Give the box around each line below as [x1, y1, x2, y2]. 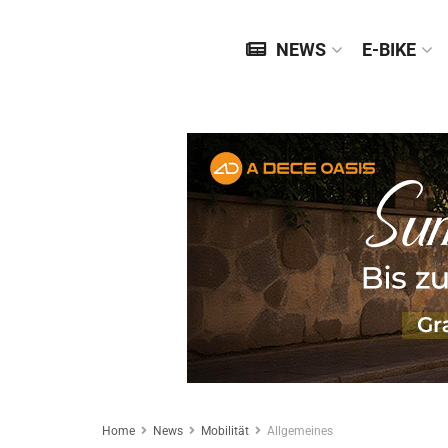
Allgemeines [267, 424, 333, 438]
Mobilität [201, 424, 249, 438]
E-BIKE [361, 39, 416, 60]
